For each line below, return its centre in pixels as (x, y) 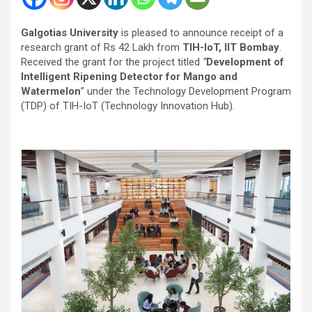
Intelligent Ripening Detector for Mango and (129, 76)
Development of (245, 62)
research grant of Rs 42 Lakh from (102, 47)
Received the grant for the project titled (112, 62)
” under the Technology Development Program (186, 91)
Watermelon (51, 91)
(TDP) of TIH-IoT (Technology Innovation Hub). (128, 106)
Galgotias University (70, 32)
